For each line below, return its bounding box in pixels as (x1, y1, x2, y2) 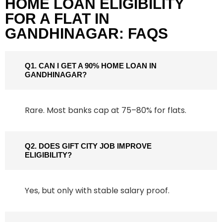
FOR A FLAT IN (5, 10, 110, 27)
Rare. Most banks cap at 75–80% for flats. (25, 105, 186, 116)
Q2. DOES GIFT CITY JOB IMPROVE (25, 142, 152, 151)
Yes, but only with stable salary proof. (25, 185, 169, 197)
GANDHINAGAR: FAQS (5, 25, 168, 42)
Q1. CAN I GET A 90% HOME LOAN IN (25, 61, 157, 70)
